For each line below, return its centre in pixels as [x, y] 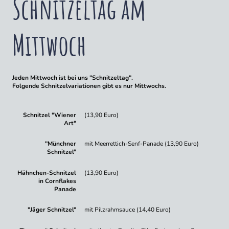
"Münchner [61, 144]
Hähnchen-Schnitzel [47, 173]
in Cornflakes [58, 181]
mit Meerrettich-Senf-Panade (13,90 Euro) [142, 144]
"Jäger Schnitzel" [52, 210]
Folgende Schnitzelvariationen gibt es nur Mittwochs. [89, 86]
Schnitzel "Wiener [50, 115]
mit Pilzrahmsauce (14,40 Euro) [128, 210]
